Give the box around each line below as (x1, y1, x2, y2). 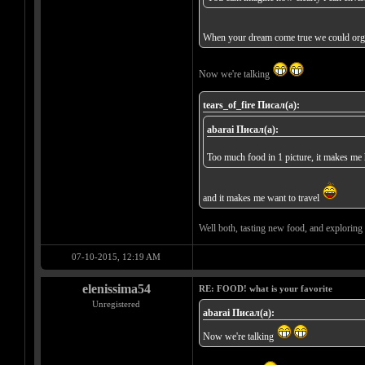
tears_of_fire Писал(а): (202, 99, 300, 112)
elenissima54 (81, 282, 151, 297)
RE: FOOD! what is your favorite (198, 284, 332, 294)
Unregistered (92, 299, 140, 310)
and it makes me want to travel (202, 192, 322, 204)
